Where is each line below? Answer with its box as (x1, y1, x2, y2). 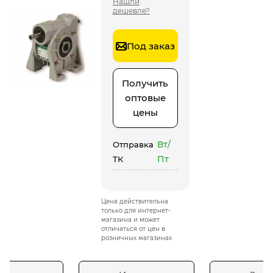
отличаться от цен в (101, 225, 165, 233)
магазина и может (101, 216, 160, 224)
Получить (122, 77, 169, 89)
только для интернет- (101, 207, 171, 214)
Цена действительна (101, 197, 168, 205)
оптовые (124, 92, 166, 104)
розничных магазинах (101, 234, 172, 242)
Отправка (112, 140, 154, 149)
